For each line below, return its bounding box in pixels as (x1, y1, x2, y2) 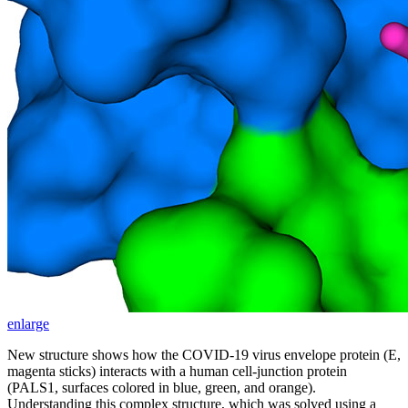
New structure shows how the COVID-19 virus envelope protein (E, (7, 346, 401, 362)
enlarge (7, 315, 49, 331)
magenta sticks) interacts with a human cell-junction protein (7, 362, 347, 379)
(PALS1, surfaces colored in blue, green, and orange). (7, 379, 316, 395)
